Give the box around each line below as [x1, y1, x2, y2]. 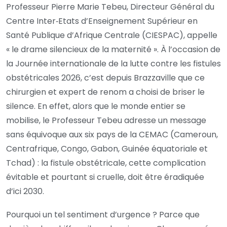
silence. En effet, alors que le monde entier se [6, 100, 185, 112]
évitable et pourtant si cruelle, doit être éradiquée [6, 171, 204, 183]
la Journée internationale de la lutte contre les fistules [6, 57, 221, 69]
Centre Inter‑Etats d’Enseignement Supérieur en [6, 15, 198, 27]
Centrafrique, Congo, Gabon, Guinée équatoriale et [6, 142, 208, 155]
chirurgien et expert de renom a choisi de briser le [6, 86, 205, 98]
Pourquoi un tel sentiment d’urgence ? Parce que [6, 208, 200, 220]
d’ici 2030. [6, 185, 44, 197]
